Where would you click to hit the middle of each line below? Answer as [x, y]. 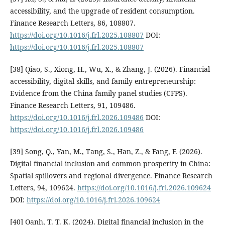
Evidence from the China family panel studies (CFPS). [98, 93]
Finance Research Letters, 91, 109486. [73, 105]
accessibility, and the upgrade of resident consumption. [102, 11]
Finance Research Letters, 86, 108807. [73, 23]
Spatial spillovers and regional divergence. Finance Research [111, 175]
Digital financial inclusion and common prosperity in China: [110, 163]
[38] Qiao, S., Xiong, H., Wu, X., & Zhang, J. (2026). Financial [110, 69]
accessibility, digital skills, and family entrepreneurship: [103, 81]
